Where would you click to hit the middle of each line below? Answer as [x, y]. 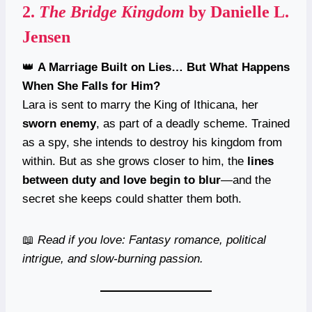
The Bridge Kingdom [112, 11]
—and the [246, 180]
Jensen [46, 37]
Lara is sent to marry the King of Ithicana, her [140, 104]
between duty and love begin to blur [122, 180]
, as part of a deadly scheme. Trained [193, 123]
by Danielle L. [237, 11]
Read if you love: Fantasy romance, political [152, 240]
